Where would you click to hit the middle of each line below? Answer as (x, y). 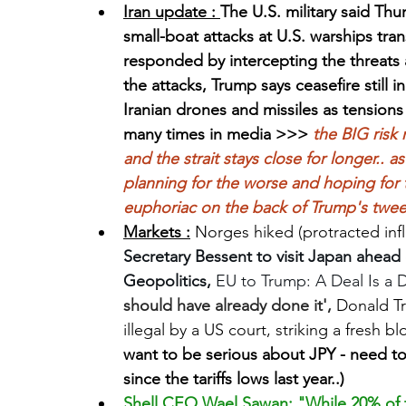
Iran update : (172, 12)
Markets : (157, 232)
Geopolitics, (169, 281)
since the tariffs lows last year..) (236, 379)
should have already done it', (230, 306)
